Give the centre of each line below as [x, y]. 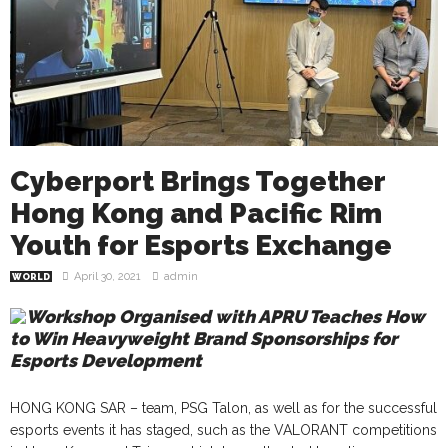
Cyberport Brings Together [197, 181]
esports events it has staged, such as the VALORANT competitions [223, 429]
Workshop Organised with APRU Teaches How [225, 316]
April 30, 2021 [107, 276]
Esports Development [106, 360]
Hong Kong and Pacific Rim [196, 213]
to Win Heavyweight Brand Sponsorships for [203, 338]
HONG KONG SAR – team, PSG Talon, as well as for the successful [223, 407]
